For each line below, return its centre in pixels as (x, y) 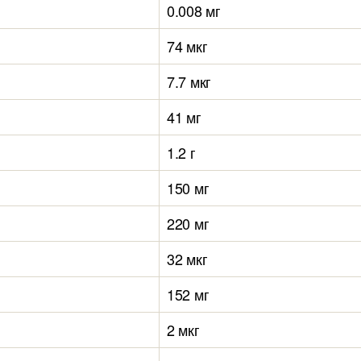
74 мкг (187, 46)
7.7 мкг (189, 81)
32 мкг (187, 259)
